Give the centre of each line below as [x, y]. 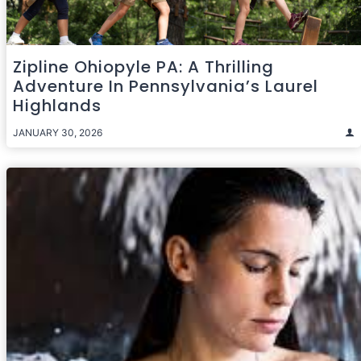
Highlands [57, 105]
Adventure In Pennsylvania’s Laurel [166, 86]
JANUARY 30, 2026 [58, 132]
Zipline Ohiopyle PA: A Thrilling [143, 66]
